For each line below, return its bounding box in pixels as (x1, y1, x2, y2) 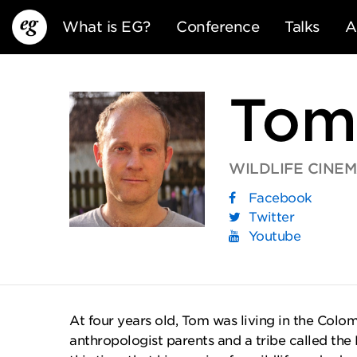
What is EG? (62, 18, 151, 35)
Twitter (245, 210, 295, 225)
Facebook (245, 190, 312, 206)
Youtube (245, 229, 301, 244)
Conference (176, 18, 259, 35)
